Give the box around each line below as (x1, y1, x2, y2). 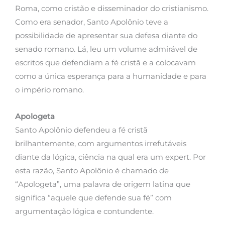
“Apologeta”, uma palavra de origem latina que (15, 179, 190, 189)
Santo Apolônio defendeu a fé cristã (15, 125, 148, 135)
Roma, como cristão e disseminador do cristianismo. (15, 4, 208, 14)
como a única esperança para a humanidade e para (15, 72, 206, 81)
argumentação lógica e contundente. (15, 206, 154, 216)
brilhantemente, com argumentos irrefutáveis (15, 139, 186, 148)
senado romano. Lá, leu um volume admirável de (15, 45, 197, 54)
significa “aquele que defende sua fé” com (15, 193, 172, 202)
